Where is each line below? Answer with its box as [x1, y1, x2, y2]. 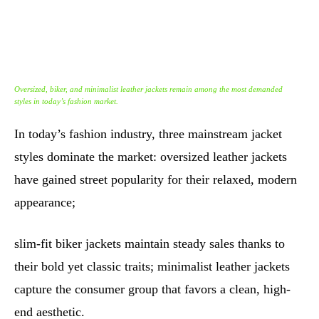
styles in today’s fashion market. [14, 96, 118, 105]
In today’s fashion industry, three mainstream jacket [14, 126, 282, 141]
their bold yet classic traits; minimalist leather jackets [14, 258, 290, 273]
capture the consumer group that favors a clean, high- [14, 281, 291, 296]
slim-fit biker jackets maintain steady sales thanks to [14, 236, 285, 251]
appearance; [14, 194, 75, 209]
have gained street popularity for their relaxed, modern [14, 172, 297, 187]
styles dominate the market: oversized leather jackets [14, 149, 287, 164]
